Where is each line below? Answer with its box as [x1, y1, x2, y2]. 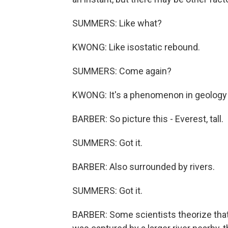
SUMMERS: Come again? [72, 66, 172, 76]
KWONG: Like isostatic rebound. [72, 42, 200, 52]
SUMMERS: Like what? [72, 18, 162, 28]
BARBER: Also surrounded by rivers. [72, 161, 215, 172]
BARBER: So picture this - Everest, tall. [72, 113, 223, 124]
